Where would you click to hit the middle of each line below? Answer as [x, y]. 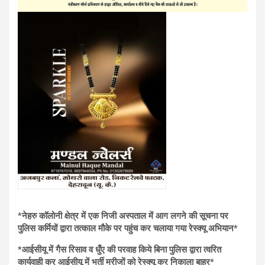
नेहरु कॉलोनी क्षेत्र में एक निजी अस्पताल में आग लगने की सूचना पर [125, 216]
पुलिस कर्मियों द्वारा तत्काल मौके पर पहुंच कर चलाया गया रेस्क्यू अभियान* [128, 228]
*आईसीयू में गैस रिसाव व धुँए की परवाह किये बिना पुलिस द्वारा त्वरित [119, 249]
